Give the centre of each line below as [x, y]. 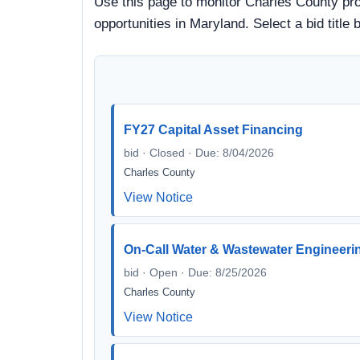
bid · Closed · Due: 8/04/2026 [199, 153]
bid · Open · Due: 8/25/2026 [195, 272]
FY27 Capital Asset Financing [213, 130]
